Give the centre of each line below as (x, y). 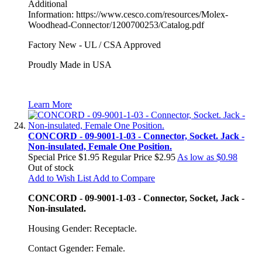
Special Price (52, 157)
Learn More (50, 104)
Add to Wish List (60, 178)
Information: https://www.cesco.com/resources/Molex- (128, 14)
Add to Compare (124, 178)
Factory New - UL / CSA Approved (94, 44)
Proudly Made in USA (70, 64)
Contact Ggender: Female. (77, 248)
